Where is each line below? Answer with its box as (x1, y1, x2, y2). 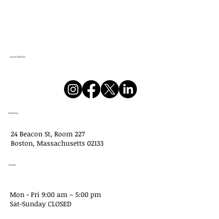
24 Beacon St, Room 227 (11, 129, 85, 138)
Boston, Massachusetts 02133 (11, 138, 104, 148)
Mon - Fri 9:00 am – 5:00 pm (9, 189, 101, 199)
